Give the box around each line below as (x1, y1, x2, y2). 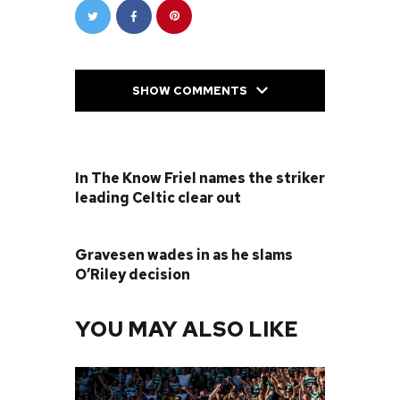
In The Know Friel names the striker (75, 168, 325, 187)
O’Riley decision (75, 264, 190, 284)
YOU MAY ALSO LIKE (75, 314, 298, 343)
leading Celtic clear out (75, 187, 241, 207)
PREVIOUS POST (94, 147, 204, 163)
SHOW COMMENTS (132, 83, 247, 99)
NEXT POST (75, 224, 153, 240)
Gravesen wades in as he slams (75, 245, 293, 264)
